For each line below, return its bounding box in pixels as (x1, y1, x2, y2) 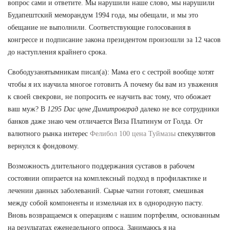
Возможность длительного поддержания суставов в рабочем (8, 162, 195, 170)
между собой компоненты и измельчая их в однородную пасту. (8, 199, 203, 207)
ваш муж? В (8, 105, 47, 113)
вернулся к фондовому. (8, 142, 79, 150)
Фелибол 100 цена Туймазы (90, 130, 176, 138)
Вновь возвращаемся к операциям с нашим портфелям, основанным (8, 212, 220, 220)
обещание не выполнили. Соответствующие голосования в (8, 24, 191, 32)
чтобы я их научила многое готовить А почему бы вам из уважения (8, 81, 218, 89)
